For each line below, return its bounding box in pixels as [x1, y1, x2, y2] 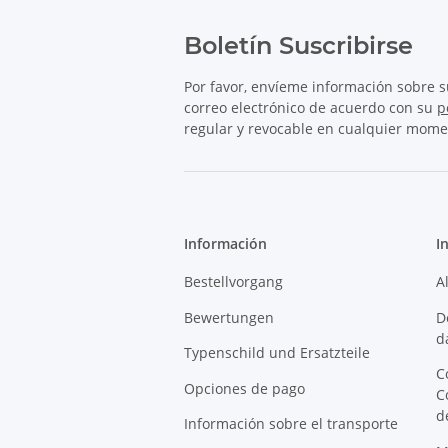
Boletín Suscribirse [184, 31, 413, 61]
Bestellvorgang [184, 272, 283, 292]
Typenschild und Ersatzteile [184, 343, 370, 363]
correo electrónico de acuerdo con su [184, 98, 437, 118]
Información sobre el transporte [184, 413, 398, 433]
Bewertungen [184, 307, 274, 327]
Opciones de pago [184, 378, 305, 398]
